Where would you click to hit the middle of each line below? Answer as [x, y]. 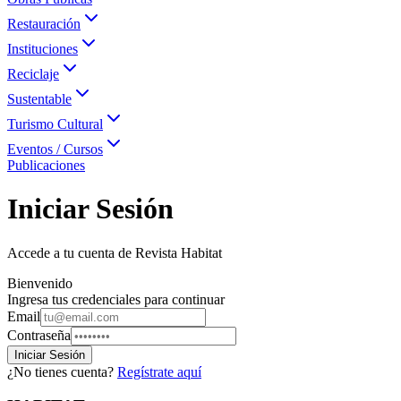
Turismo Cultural [55, 124]
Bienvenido [40, 283]
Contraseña [39, 335]
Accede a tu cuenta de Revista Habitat [115, 252]
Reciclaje [33, 73]
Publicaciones [46, 165]
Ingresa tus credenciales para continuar [116, 299]
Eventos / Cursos [55, 149]
